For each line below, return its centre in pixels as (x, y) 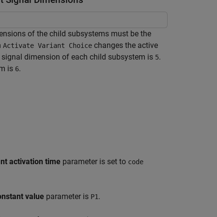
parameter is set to (94, 162)
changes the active (125, 45)
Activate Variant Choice (47, 46)
